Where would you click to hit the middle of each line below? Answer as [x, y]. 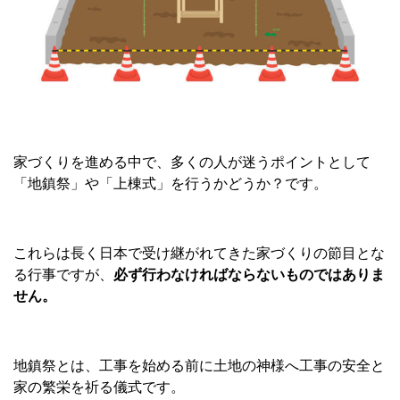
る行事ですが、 [63, 274]
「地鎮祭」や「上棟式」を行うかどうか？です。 [171, 183]
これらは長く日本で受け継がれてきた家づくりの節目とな [199, 253]
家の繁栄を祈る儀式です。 [99, 387]
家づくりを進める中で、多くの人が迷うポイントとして [192, 162]
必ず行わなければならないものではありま [249, 274]
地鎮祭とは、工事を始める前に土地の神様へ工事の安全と [199, 365]
